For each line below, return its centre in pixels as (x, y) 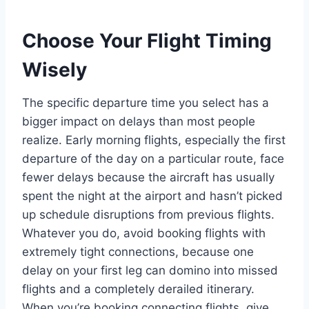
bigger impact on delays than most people (139, 121)
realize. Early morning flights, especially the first (154, 140)
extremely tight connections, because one (138, 251)
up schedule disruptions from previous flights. (148, 214)
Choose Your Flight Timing (147, 40)
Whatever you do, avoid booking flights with (144, 233)
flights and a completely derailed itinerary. (138, 289)
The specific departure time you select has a (146, 102)
